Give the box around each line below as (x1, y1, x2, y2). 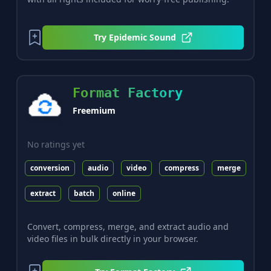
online (112, 188, 135, 198)
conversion (30, 162, 70, 173)
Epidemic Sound (108, 31, 176, 43)
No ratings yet (27, 138, 85, 150)
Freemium (72, 105, 116, 117)
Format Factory (72, 85, 183, 101)
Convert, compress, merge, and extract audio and (27, 221, 229, 233)
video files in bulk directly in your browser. (27, 233, 198, 245)
